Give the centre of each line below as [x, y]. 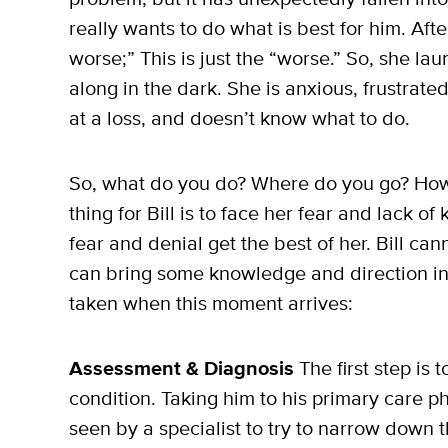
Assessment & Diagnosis [181, 369]
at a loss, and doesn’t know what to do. [239, 119]
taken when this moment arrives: [211, 304]
